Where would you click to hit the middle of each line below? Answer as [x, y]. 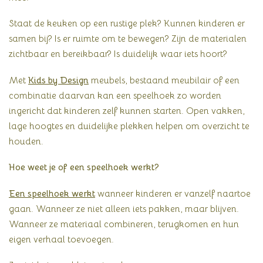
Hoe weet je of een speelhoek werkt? [84, 167]
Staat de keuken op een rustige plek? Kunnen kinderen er [127, 23]
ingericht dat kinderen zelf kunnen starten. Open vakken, [127, 110]
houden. [26, 141]
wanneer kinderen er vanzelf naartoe [173, 193]
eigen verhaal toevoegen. [61, 239]
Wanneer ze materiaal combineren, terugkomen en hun [124, 224]
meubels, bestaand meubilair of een [164, 80]
